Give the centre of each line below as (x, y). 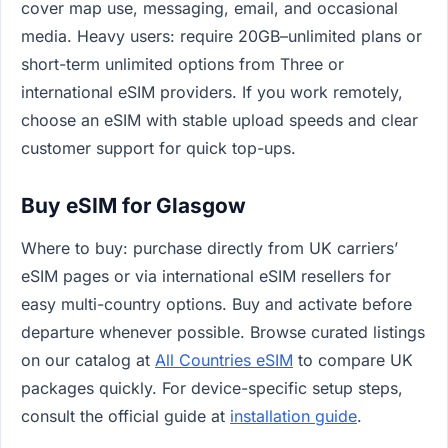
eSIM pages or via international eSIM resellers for (206, 276)
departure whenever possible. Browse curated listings (223, 332)
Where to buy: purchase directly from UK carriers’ (209, 248)
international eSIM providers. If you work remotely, (212, 92)
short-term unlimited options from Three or (182, 64)
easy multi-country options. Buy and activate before (216, 304)
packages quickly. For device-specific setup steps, (212, 388)
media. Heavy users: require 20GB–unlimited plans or (221, 36)
